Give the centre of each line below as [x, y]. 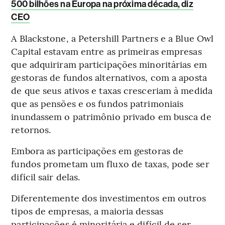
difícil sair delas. [46, 177]
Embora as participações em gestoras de [97, 151]
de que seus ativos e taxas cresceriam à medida [112, 90]
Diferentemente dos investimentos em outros [109, 198]
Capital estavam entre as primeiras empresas [106, 51]
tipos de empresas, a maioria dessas [87, 211]
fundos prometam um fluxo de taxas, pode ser [110, 164]
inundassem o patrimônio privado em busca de [111, 117]
